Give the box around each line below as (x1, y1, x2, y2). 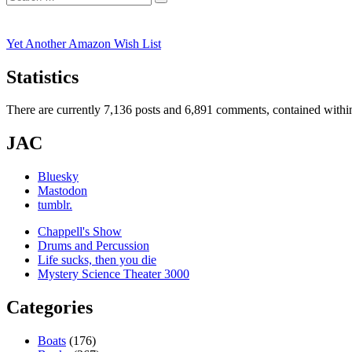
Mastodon (38, 184, 87, 198)
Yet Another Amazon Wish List (6, 36, 161, 50)
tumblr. (38, 198, 72, 212)
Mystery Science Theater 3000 (38, 267, 189, 281)
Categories (6, 297, 93, 318)
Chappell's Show (38, 225, 122, 239)
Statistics (6, 66, 79, 87)
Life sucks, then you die (38, 253, 156, 267)
